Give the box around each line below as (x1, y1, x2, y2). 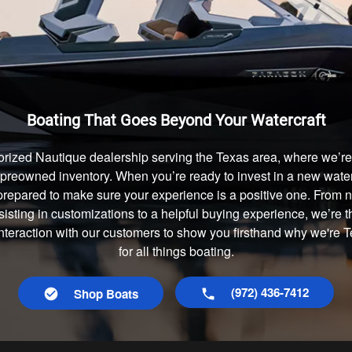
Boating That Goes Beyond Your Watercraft (26, 111, 326, 130)
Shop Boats (74, 285, 138, 303)
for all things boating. (118, 242, 234, 261)
